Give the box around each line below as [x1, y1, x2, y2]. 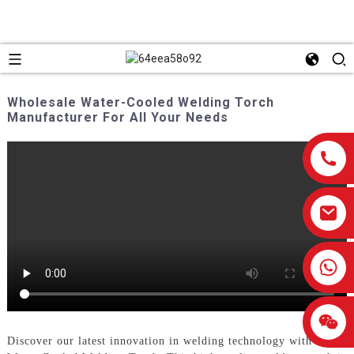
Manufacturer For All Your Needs [6, 109, 228, 125]
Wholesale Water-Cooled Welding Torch [6, 94, 274, 110]
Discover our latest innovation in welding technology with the [6, 334, 332, 347]
